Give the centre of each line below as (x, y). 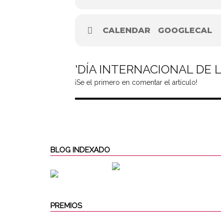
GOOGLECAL (185, 30)
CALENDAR (127, 30)
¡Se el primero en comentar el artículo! (136, 82)
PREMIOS (66, 206)
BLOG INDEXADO (80, 150)
